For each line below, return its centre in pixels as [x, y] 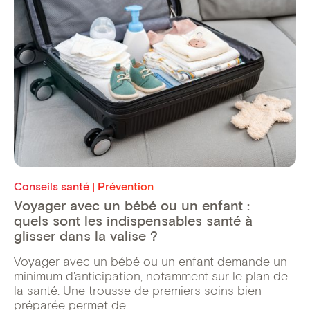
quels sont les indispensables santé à [133, 220]
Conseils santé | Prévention [84, 186]
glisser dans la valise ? [86, 236]
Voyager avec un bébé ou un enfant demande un [151, 261]
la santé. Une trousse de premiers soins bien [138, 290]
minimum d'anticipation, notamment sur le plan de [151, 276]
